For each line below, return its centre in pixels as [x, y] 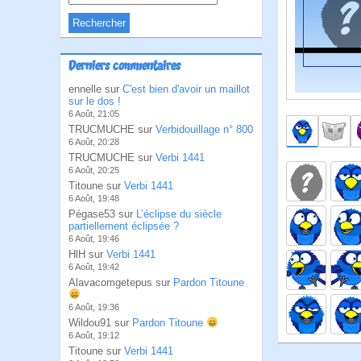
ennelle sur [95, 89]
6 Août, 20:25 [94, 170]
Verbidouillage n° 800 [204, 129]
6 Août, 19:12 [94, 335]
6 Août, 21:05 [94, 114]
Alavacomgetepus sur [121, 282]
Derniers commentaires [124, 67]
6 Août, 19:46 [94, 239]
